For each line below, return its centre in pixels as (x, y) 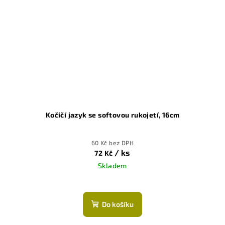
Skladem (113, 165)
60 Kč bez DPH (113, 142)
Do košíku (118, 204)
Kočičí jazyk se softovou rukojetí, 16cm (113, 115)
